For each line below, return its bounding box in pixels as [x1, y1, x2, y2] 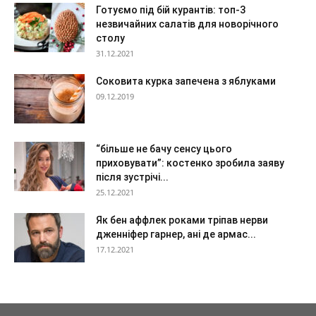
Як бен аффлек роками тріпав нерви [96, 214, 268, 226]
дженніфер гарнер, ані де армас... [96, 229, 256, 240]
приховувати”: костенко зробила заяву [96, 157, 284, 169]
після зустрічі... [96, 171, 169, 183]
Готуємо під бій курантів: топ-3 [96, 4, 245, 16]
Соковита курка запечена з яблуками [96, 75, 276, 87]
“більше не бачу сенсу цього [96, 143, 232, 154]
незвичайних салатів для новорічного [96, 18, 279, 30]
